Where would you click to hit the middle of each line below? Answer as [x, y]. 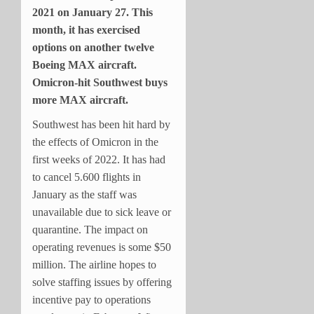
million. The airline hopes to [94, 264]
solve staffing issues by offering [102, 282]
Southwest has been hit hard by [101, 124]
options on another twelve [93, 47]
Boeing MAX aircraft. [84, 64]
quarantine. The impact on [90, 229]
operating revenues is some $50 [102, 247]
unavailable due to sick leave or [102, 212]
